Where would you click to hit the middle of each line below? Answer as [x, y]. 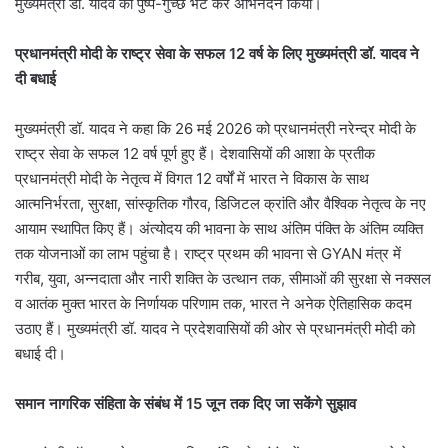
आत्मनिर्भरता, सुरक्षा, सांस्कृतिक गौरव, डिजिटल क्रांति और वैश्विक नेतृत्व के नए [220, 203]
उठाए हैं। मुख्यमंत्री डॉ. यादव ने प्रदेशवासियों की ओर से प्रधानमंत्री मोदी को [215, 328]
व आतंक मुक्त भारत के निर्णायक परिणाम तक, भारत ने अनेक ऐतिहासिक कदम [213, 303]
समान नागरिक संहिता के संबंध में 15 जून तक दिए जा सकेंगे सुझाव [185, 403]
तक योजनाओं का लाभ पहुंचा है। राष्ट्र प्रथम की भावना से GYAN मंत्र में [208, 253]
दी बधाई [35, 78]
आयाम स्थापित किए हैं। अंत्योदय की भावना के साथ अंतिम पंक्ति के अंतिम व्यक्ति [219, 228]
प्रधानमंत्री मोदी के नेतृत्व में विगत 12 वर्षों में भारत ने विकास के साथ [192, 178]
